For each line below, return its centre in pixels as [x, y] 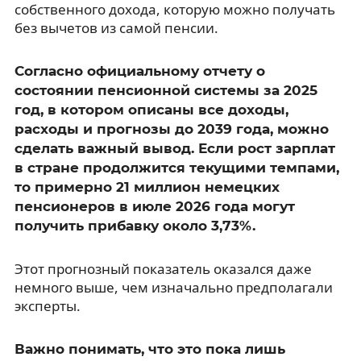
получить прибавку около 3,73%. [135, 225]
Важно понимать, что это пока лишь [149, 349]
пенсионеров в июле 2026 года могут [154, 206]
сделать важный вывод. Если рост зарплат [174, 148]
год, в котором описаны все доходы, [151, 109]
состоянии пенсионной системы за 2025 [166, 90]
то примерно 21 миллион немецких [147, 187]
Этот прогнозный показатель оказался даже [163, 268]
